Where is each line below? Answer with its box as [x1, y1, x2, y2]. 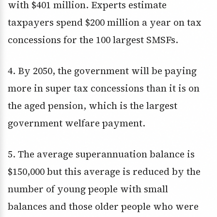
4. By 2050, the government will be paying [8, 64, 197, 77]
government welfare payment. [8, 117, 145, 130]
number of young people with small [8, 183, 168, 196]
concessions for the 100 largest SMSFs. [8, 33, 178, 46]
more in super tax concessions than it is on [8, 82, 200, 95]
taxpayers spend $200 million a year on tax [8, 16, 201, 29]
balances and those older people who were [8, 200, 199, 213]
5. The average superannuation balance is [8, 148, 195, 161]
